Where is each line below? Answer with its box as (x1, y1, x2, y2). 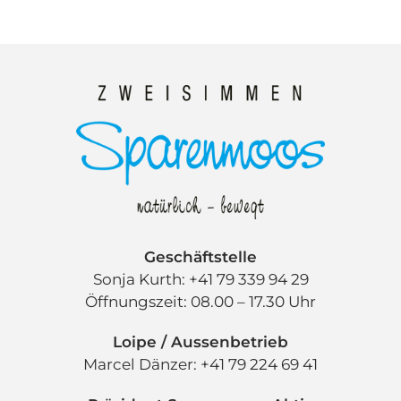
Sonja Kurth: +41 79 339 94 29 (92, 270, 309, 288)
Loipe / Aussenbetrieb (113, 333, 288, 351)
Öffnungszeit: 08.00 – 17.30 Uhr (85, 293, 316, 311)
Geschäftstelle (144, 248, 257, 266)
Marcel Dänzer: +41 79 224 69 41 (83, 355, 318, 373)
